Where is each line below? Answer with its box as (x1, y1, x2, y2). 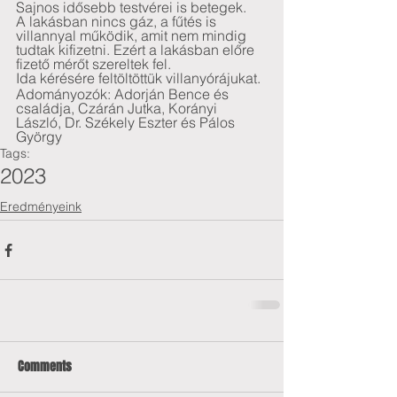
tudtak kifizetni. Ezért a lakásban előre (16, 41, 258, 58)
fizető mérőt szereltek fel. (16, 55, 171, 73)
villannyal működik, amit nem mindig (16, 27, 250, 44)
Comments (18, 357, 72, 376)
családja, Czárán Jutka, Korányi (16, 98, 221, 117)
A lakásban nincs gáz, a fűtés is (16, 12, 220, 30)
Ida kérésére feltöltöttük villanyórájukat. (16, 69, 261, 87)
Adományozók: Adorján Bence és (16, 84, 232, 103)
